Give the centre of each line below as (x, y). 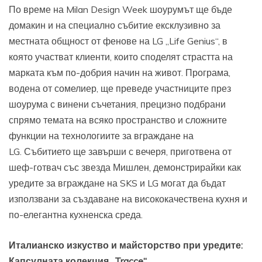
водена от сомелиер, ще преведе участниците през (120, 88)
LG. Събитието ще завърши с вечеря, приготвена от (120, 151)
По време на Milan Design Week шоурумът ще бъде (120, 9)
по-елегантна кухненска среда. (76, 214)
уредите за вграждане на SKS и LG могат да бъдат (117, 183)
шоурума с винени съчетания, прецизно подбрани (117, 104)
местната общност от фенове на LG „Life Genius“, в (118, 41)
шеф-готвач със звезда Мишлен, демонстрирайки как (125, 167)
